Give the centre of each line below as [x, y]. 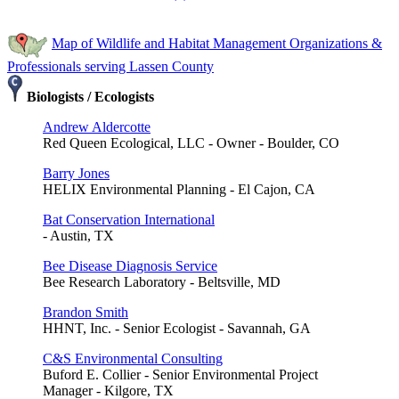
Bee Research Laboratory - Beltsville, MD [162, 281]
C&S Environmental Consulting [133, 358]
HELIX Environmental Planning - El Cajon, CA [179, 189]
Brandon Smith [85, 312]
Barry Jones [76, 173]
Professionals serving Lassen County [110, 66]
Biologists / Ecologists [89, 96]
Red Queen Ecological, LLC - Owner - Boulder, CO [191, 142]
